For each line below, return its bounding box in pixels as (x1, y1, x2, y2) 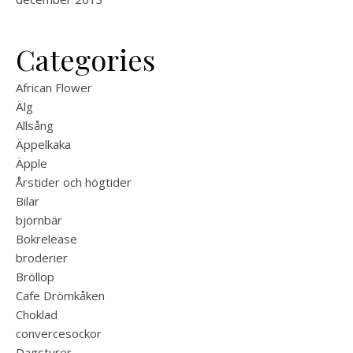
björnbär (16, 212, 62, 228)
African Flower (16, 80, 92, 95)
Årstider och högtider (16, 174, 132, 190)
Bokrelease (16, 231, 77, 247)
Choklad (16, 307, 58, 322)
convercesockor (16, 325, 102, 341)
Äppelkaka (16, 136, 71, 152)
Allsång (16, 117, 54, 133)
